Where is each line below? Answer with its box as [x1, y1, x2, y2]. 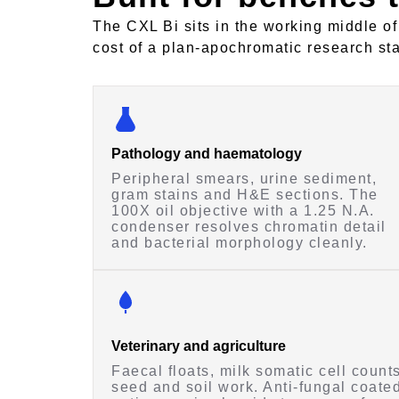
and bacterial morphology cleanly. [111, 235, 368, 251]
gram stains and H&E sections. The [111, 187, 379, 203]
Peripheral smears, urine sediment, [111, 171, 377, 187]
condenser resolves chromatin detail [111, 219, 387, 235]
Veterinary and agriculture [111, 338, 286, 354]
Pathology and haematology [111, 146, 302, 162]
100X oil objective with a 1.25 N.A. [111, 203, 375, 219]
